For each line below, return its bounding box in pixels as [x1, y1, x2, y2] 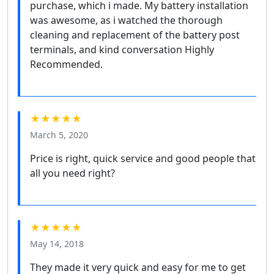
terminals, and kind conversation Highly [30, 42, 214, 56]
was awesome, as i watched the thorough [30, 13, 223, 27]
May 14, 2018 [30, 237, 84, 250]
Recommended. [30, 57, 103, 71]
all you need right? [30, 166, 115, 180]
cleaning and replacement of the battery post [30, 28, 240, 42]
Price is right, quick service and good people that [30, 151, 256, 165]
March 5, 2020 [30, 128, 88, 141]
